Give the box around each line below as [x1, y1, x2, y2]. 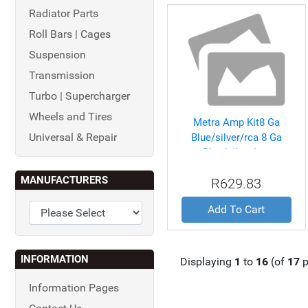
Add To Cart [208, 203, 265, 216]
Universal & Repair [29, 131, 117, 144]
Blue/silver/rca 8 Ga [190, 131, 282, 144]
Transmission [29, 69, 95, 82]
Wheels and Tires [29, 110, 112, 123]
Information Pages [29, 281, 119, 294]
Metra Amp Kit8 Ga [192, 116, 280, 129]
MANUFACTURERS [21, 174, 108, 186]
